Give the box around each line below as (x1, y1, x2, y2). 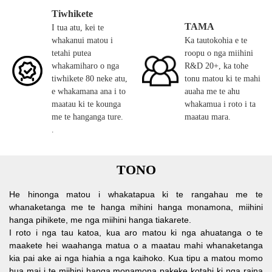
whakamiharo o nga (52, 61, 119, 70)
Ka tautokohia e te (185, 35, 247, 45)
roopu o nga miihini (185, 48, 253, 58)
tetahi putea (52, 48, 91, 58)
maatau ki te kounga (52, 99, 121, 109)
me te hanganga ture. (52, 112, 123, 121)
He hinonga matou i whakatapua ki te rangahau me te (9, 189, 263, 200)
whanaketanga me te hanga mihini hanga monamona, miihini (9, 202, 263, 212)
